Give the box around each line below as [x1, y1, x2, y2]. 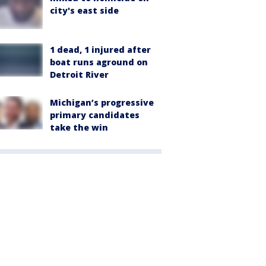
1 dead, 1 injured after [50, 43, 151, 55]
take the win [50, 121, 108, 133]
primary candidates [50, 109, 140, 121]
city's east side [50, 5, 119, 17]
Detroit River [50, 68, 109, 80]
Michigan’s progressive [50, 96, 154, 108]
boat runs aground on [50, 56, 148, 68]
